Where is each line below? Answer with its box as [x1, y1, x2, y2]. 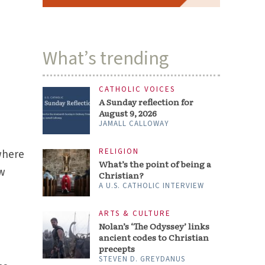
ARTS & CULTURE [99, 208, 172, 219]
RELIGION [99, 146, 140, 157]
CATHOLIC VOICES [99, 84, 176, 95]
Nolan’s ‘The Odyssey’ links [99, 220, 210, 232]
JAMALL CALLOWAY [99, 118, 170, 129]
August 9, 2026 [99, 107, 157, 119]
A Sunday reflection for [99, 96, 194, 108]
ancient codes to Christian [99, 231, 209, 244]
